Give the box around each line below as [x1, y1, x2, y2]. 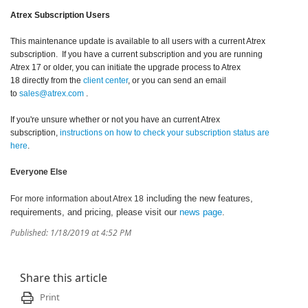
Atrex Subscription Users [10, 10, 110, 20]
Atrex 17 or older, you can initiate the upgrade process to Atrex [10, 63, 241, 72]
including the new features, [144, 193, 253, 203]
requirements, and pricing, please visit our [10, 207, 179, 217]
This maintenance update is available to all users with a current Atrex [10, 36, 265, 46]
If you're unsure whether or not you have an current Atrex [10, 115, 220, 124]
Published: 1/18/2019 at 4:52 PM [10, 228, 131, 238]
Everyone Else [10, 167, 67, 177]
